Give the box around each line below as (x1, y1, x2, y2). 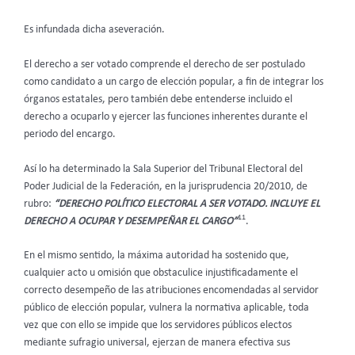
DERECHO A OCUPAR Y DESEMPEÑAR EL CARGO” (24, 216, 238, 227)
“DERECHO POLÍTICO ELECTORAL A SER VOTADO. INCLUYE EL (54, 198, 320, 209)
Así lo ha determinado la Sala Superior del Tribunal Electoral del (24, 163, 303, 174)
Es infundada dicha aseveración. (24, 24, 165, 35)
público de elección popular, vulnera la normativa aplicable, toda (24, 303, 309, 314)
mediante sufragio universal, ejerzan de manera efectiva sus (24, 338, 290, 349)
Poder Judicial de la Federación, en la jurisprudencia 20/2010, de (24, 181, 307, 192)
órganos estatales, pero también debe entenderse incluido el (24, 94, 292, 105)
